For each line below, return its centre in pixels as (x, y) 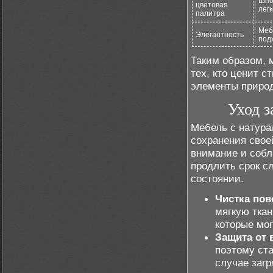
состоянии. (217, 179)
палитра (210, 13)
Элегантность (220, 35)
